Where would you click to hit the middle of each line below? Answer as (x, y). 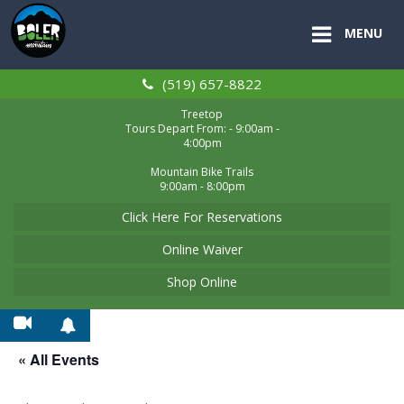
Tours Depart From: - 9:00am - (202, 129)
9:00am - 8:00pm (202, 187)
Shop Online (202, 282)
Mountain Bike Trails (202, 172)
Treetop (202, 115)
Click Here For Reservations (202, 217)
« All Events (59, 360)
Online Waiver (202, 250)
